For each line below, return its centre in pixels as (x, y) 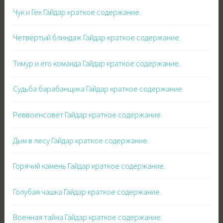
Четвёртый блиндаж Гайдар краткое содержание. (97, 38)
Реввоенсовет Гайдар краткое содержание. (88, 114)
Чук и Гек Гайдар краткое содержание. (77, 12)
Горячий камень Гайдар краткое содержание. (89, 166)
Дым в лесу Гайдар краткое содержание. (81, 140)
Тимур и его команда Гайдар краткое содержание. (97, 63)
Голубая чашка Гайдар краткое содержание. (87, 191)
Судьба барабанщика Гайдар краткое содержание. (99, 89)
